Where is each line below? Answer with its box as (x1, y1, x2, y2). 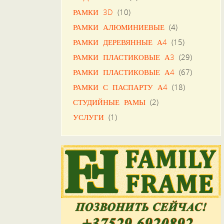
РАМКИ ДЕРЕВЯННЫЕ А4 (72, 36, 167, 47)
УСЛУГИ (72, 111, 104, 122)
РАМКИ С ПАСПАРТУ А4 (72, 81, 167, 92)
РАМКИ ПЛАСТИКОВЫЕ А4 (72, 66, 174, 77)
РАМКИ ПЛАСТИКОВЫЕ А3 (72, 51, 174, 62)
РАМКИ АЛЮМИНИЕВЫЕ (72, 21, 164, 32)
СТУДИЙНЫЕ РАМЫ (72, 96, 145, 107)
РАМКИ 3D (72, 6, 113, 17)
